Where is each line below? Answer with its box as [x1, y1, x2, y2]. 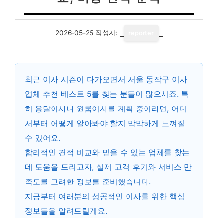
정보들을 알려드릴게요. [25, 206, 107, 216]
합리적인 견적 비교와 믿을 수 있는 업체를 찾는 [25, 147, 190, 157]
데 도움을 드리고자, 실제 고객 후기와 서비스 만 [25, 162, 192, 172]
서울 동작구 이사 [128, 74, 187, 84]
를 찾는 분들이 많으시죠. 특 [91, 89, 189, 99]
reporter [128, 29, 154, 36]
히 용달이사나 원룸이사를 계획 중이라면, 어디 [25, 104, 187, 113]
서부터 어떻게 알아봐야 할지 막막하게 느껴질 [25, 118, 185, 128]
